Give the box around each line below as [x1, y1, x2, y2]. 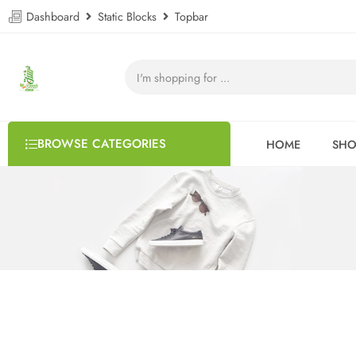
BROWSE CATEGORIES [37, 135, 166, 153]
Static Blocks [91, 7, 163, 25]
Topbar [168, 7, 208, 25]
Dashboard [23, 7, 86, 25]
